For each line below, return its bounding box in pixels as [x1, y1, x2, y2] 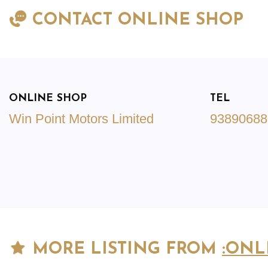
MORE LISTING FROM [27, 241, 222, 258]
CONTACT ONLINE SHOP [27, 12, 243, 29]
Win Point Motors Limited [9, 111, 154, 127]
